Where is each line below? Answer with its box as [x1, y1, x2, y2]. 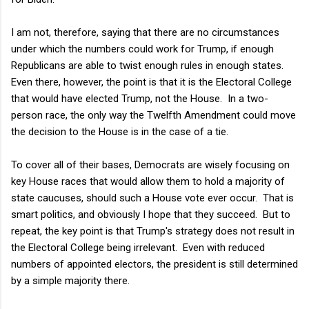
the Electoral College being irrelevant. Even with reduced [11, 241, 265, 254]
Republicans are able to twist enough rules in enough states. [11, 59, 286, 72]
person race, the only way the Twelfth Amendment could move [11, 108, 296, 121]
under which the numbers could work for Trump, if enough [11, 42, 274, 55]
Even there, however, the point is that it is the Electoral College [11, 75, 292, 88]
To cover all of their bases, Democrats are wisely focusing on [11, 158, 290, 171]
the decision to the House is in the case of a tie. [11, 125, 228, 138]
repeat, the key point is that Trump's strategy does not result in [11, 224, 295, 237]
